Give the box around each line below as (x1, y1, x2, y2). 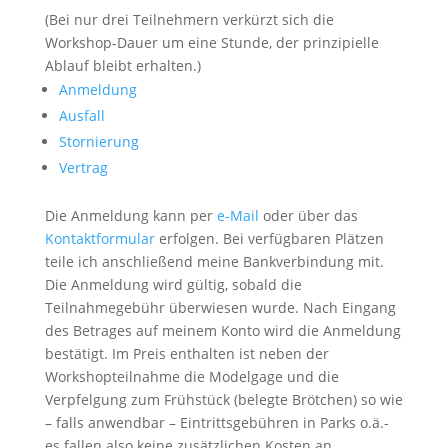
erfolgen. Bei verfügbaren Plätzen (154, 229, 384, 248)
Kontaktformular (44, 229, 155, 248)
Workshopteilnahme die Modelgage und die (44, 367, 339, 386)
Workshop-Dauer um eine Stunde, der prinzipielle (44, 33, 379, 52)
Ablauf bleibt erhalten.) (44, 56, 201, 75)
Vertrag (58, 158, 108, 177)
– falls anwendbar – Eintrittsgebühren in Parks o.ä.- (44, 413, 389, 432)
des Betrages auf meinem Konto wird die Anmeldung (44, 321, 401, 340)
